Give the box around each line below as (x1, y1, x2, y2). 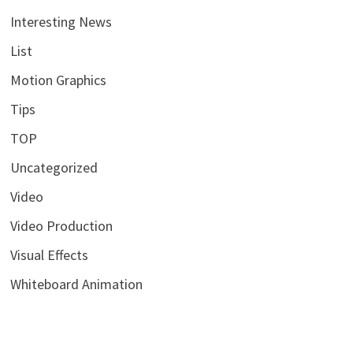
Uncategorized (9, 158, 98, 176)
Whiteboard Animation (9, 274, 143, 293)
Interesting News (9, 12, 112, 31)
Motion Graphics (9, 70, 106, 89)
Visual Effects (9, 245, 88, 264)
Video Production (9, 216, 113, 235)
